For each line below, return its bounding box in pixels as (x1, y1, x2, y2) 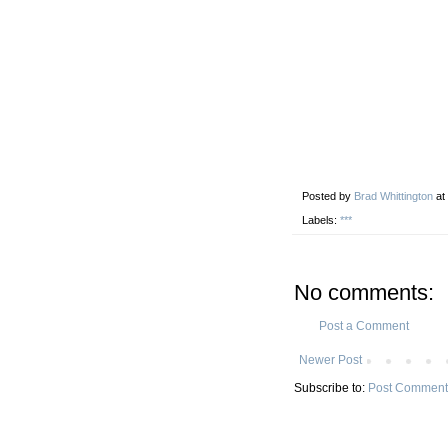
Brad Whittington (354, 189, 433, 202)
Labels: (302, 213, 340, 226)
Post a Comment (319, 318, 409, 333)
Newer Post (299, 352, 362, 367)
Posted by (302, 189, 354, 202)
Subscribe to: (294, 380, 368, 395)
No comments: (294, 279, 434, 305)
